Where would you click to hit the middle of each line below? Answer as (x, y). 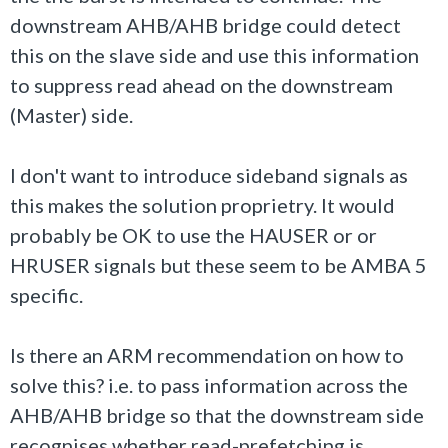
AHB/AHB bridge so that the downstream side (217, 415)
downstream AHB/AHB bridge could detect (205, 25)
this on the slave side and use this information (214, 55)
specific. (46, 295)
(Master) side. (71, 115)
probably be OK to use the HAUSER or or (193, 235)
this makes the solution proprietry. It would (202, 205)
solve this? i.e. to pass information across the (209, 385)
